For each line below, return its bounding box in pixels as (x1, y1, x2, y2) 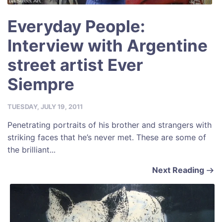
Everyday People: (7, 16, 145, 36)
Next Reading (152, 165, 204, 175)
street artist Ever (7, 55, 143, 75)
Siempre (7, 74, 74, 94)
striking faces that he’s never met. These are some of (7, 132, 206, 142)
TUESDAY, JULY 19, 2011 (7, 102, 83, 111)
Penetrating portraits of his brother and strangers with (7, 119, 212, 130)
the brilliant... (7, 144, 55, 155)
